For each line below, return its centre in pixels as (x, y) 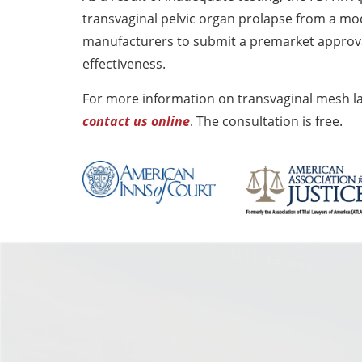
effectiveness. (124, 64)
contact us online (136, 122)
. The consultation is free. (266, 122)
